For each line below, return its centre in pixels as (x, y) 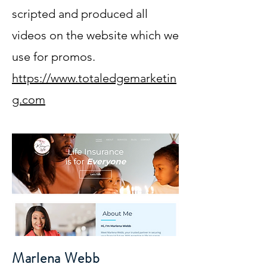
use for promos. (54, 57)
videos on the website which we (95, 35)
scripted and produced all (80, 14)
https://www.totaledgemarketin (94, 78)
